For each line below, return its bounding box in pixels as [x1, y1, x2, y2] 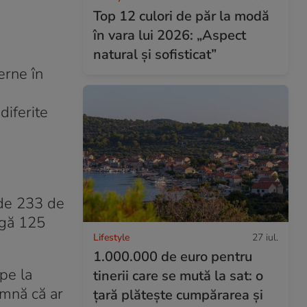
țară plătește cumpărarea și [93, 285, 263, 304]
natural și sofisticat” [93, 45, 217, 64]
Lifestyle [93, 230, 130, 244]
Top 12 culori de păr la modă [93, 6, 269, 25]
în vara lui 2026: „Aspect [93, 25, 246, 45]
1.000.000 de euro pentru [93, 247, 252, 266]
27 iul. [252, 230, 278, 244]
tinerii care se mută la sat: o [93, 266, 263, 285]
